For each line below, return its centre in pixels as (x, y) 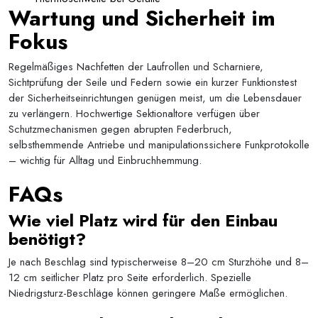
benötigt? (47, 239)
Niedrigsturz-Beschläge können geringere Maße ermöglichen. (148, 293)
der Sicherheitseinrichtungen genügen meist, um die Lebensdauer (155, 98)
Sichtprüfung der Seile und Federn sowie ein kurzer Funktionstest (153, 82)
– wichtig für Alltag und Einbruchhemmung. (105, 160)
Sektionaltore (165, 114)
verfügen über (226, 114)
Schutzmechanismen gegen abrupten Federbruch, (120, 129)
